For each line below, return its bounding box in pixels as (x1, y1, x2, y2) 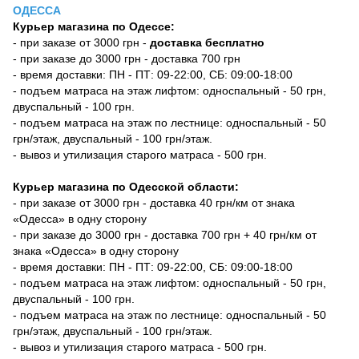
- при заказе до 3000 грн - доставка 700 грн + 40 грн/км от (13, 228, 317, 242)
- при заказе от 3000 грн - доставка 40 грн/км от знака (13, 196, 295, 210)
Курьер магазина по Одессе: (13, 20, 175, 34)
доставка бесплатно (150, 36, 264, 50)
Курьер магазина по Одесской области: (13, 180, 239, 194)
